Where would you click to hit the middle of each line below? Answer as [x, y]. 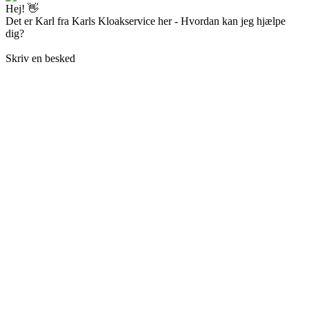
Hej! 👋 [22, 8]
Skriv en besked [40, 58]
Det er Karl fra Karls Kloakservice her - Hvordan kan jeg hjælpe [146, 21]
